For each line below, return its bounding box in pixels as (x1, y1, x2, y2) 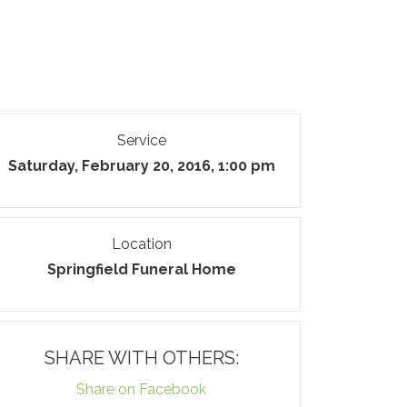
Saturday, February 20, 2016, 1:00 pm (7, 157, 275, 174)
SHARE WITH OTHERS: (44, 347, 239, 369)
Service (116, 132, 166, 149)
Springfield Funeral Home (46, 261, 236, 278)
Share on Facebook (76, 381, 207, 398)
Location (111, 235, 172, 253)
